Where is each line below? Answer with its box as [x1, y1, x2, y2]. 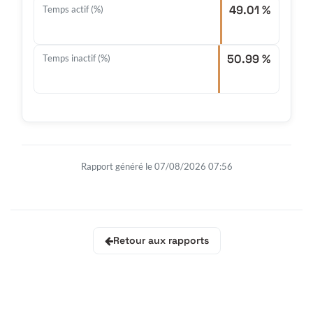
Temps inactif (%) [43, 52, 110, 64]
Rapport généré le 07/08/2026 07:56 [80, 161, 233, 173]
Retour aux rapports [112, 234, 209, 247]
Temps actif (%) [43, 3, 103, 15]
